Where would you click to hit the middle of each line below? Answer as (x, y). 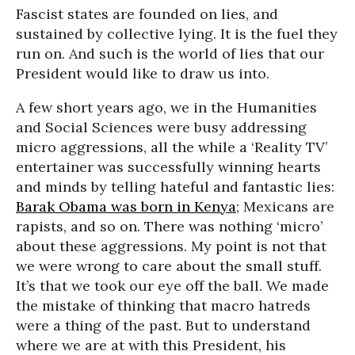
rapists (40, 226)
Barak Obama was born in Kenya (126, 206)
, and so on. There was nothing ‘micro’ (193, 226)
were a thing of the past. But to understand (163, 325)
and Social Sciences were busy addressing (161, 127)
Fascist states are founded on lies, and (147, 14)
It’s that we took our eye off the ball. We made (172, 286)
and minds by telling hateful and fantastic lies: (175, 187)
